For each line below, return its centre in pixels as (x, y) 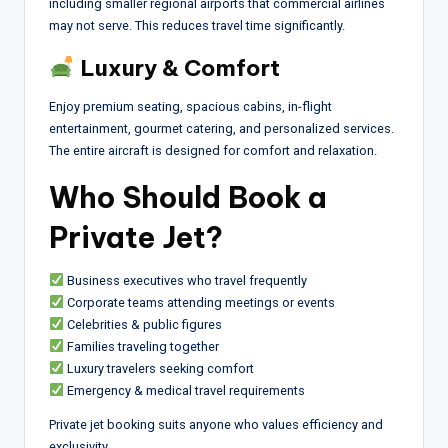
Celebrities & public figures (142, 324)
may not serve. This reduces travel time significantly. (197, 25)
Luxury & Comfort (177, 67)
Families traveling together (141, 346)
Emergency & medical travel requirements (184, 390)
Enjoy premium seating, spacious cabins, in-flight (190, 106)
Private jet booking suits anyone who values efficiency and (216, 424)
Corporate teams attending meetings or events (199, 302)
